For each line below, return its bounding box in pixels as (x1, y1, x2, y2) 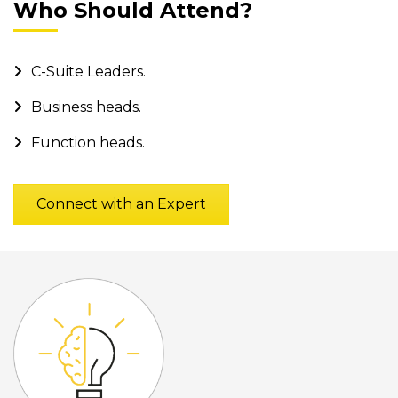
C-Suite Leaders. (31, 63, 146, 81)
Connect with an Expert (36, 195, 206, 213)
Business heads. (31, 99, 141, 116)
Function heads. (31, 134, 145, 152)
